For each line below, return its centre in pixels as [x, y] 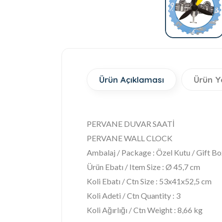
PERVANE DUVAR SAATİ [131, 124]
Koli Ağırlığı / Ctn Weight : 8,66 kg [145, 210]
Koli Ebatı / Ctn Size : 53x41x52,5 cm [149, 181]
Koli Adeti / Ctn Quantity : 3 [134, 196]
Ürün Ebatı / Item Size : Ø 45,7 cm [143, 167]
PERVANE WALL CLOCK [130, 138]
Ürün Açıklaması [132, 80]
